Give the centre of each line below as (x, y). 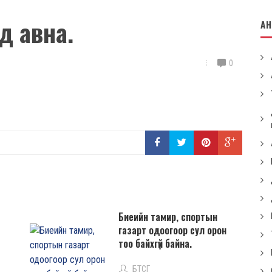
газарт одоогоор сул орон (172, 230)
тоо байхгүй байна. (155, 243)
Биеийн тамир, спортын (168, 217)
